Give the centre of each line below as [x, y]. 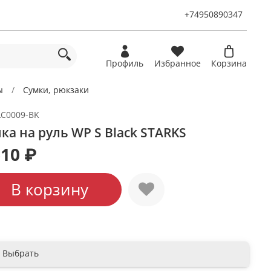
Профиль [125, 64]
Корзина [229, 64]
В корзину [49, 190]
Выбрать [20, 253]
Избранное [177, 64]
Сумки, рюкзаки [56, 90]
